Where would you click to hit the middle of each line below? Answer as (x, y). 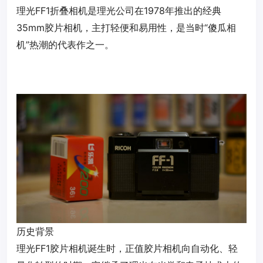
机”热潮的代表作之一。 (65, 45)
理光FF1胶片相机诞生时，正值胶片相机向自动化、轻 (127, 249)
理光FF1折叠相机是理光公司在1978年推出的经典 (119, 11)
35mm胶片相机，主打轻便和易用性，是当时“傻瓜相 (126, 28)
